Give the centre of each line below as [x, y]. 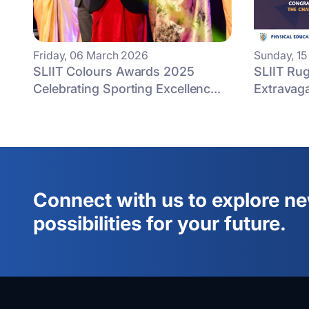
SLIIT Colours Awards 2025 [114, 71]
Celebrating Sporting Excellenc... [127, 89]
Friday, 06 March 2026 [91, 55]
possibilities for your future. [160, 223]
